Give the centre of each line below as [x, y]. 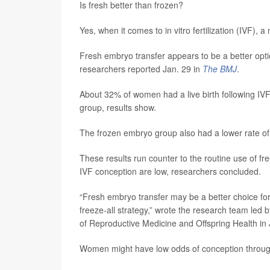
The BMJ [220, 69]
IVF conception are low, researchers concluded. [170, 171]
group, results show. [118, 107]
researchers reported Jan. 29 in [141, 69]
